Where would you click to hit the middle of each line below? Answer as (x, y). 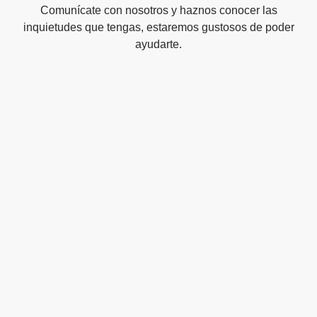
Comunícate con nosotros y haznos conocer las (158, 10)
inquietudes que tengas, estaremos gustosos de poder (158, 27)
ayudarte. (158, 44)
